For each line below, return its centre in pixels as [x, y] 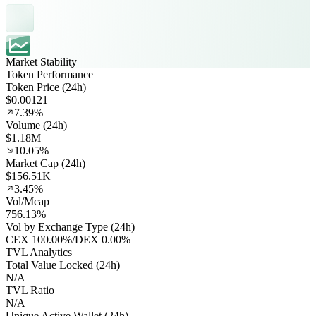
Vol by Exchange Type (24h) [70, 227]
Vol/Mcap [28, 202]
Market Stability [41, 62]
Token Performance [49, 75]
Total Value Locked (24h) [63, 265]
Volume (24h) [36, 126]
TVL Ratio [30, 291]
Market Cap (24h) [45, 164]
